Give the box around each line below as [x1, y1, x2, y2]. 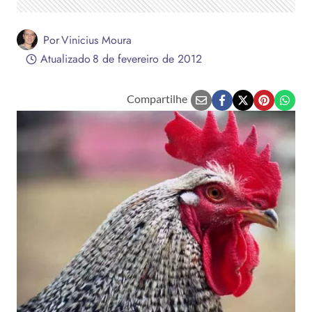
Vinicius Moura [61, 31, 132, 48]
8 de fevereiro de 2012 [92, 51, 202, 67]
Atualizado [40, 51, 91, 67]
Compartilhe [127, 92, 187, 105]
